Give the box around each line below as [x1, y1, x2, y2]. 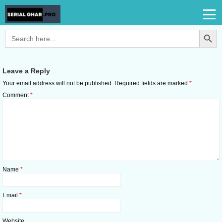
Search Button [199, 26, 218, 33]
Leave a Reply [2, 67, 50, 75]
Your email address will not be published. [2, 80, 113, 87]
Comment [2, 92, 30, 99]
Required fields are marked [114, 80, 189, 87]
